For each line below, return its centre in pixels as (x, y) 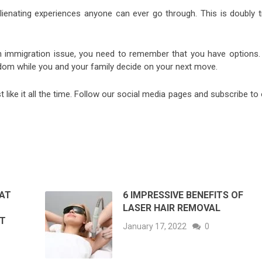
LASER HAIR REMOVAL (172, 208)
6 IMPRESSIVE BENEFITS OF (183, 195)
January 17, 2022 (155, 226)
